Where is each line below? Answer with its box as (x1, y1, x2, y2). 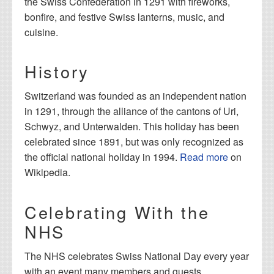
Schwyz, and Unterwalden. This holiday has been (24, 119, 239, 134)
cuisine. (24, 24, 58, 39)
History (24, 59, 90, 84)
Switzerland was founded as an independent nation (24, 89, 246, 103)
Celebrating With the (24, 199, 210, 224)
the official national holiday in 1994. (24, 150, 180, 165)
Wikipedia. (24, 165, 70, 180)
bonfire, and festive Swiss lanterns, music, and (24, 9, 224, 24)
